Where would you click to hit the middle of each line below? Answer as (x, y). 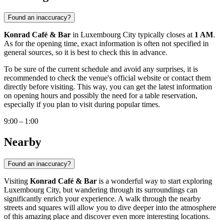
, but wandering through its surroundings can (128, 190)
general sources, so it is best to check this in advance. (86, 53)
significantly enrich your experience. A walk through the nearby (102, 198)
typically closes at (165, 35)
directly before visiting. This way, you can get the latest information (108, 87)
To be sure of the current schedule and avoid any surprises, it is (101, 69)
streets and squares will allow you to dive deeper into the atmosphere (110, 207)
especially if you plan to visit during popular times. (82, 105)
